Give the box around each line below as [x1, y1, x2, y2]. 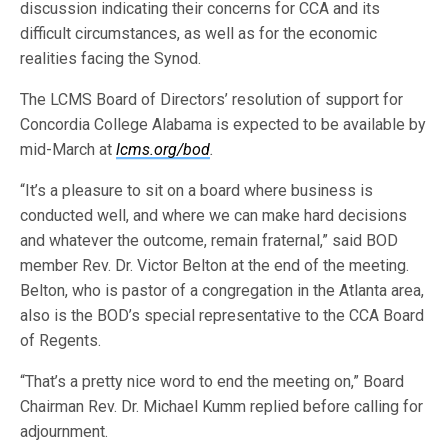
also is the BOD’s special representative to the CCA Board [20, 305, 425, 325]
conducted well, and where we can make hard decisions [20, 205, 408, 225]
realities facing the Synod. [20, 48, 202, 68]
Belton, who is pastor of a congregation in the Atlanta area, [20, 280, 425, 300]
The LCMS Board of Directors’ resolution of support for [20, 89, 404, 109]
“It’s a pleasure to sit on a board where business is [20, 180, 374, 200]
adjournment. [20, 421, 108, 441]
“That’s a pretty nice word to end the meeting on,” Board [20, 371, 405, 391]
